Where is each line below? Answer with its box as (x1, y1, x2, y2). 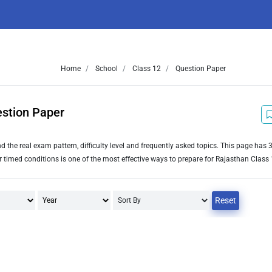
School (93, 64, 118, 73)
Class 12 (130, 64, 161, 73)
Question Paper (173, 64, 226, 73)
